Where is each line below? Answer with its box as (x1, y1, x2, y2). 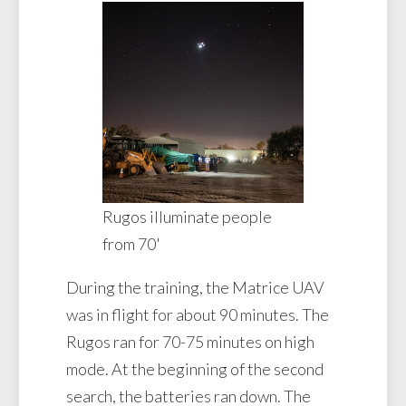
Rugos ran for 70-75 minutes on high (66, 332, 314, 353)
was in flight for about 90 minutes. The (66, 304, 329, 325)
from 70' (102, 234, 160, 255)
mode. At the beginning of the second (66, 359, 324, 380)
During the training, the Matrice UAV (66, 277, 324, 298)
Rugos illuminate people (102, 207, 272, 227)
